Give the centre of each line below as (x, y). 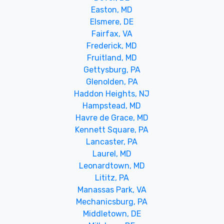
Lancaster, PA (112, 141)
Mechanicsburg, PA (112, 201)
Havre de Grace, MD (112, 117)
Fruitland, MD (112, 57)
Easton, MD (112, 9)
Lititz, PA (112, 177)
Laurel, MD (112, 153)
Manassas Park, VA (112, 189)
